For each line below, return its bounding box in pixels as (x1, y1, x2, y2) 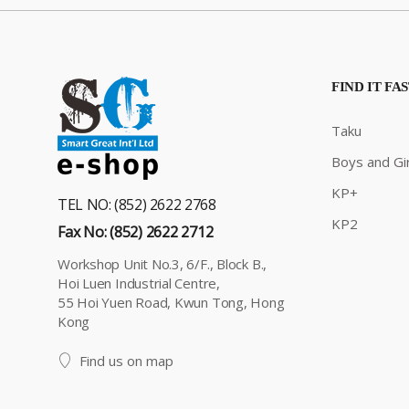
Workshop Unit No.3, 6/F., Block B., (58, 255, 267, 274)
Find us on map (79, 351, 173, 371)
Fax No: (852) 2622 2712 (58, 222, 214, 243)
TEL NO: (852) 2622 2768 (58, 194, 216, 215)
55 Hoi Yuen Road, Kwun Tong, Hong (58, 293, 285, 312)
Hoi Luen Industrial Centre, (58, 274, 220, 293)
